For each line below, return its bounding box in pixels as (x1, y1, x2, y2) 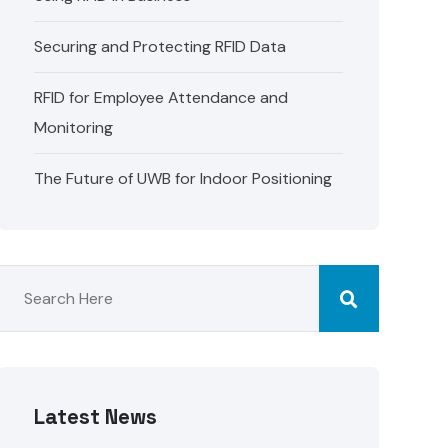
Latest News (34, 404, 158, 430)
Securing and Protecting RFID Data (34, 36, 287, 57)
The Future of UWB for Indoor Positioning (34, 168, 333, 189)
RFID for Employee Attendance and (34, 87, 289, 108)
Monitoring (34, 117, 114, 138)
